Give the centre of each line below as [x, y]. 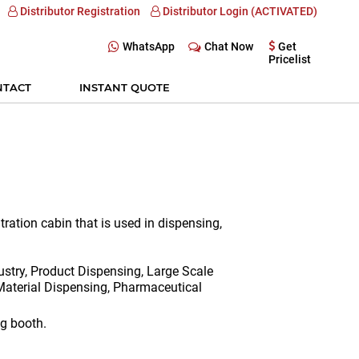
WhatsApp [149, 46]
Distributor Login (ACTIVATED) [239, 11]
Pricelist [290, 59]
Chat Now [229, 46]
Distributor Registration [79, 11]
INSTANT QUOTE [125, 87]
